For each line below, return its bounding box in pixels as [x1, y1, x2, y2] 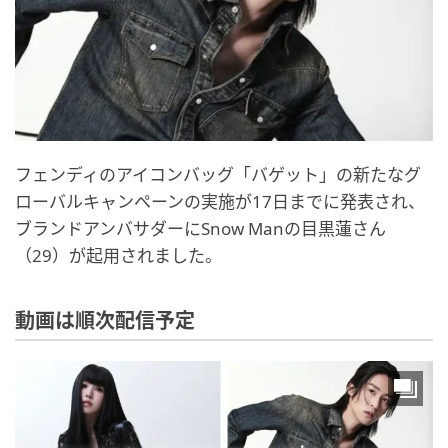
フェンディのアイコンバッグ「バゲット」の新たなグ [15, 162, 421, 186]
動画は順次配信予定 [15, 308, 195, 333]
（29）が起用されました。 [15, 243, 222, 267]
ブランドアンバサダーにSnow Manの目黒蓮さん [15, 216, 386, 240]
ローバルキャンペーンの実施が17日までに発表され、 [15, 189, 425, 213]
